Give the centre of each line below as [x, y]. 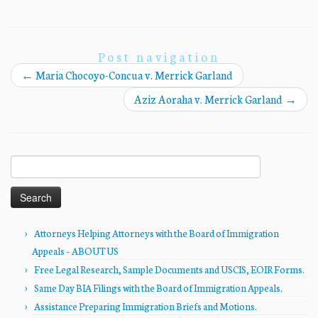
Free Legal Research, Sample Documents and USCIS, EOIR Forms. [169, 270]
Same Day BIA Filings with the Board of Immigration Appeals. [158, 288]
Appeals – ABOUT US [75, 251]
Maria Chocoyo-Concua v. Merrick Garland [133, 75]
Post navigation [159, 57]
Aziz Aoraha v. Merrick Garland [209, 99]
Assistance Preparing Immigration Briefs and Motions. [146, 307]
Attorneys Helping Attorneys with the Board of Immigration [157, 234]
